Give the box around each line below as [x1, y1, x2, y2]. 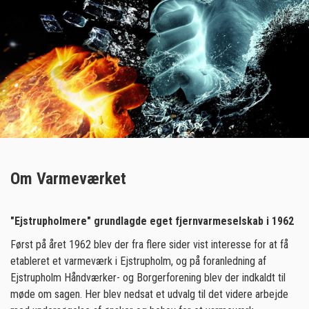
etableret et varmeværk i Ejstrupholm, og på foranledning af [10, 255, 266, 268]
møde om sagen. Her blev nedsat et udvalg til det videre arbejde [10, 288, 288, 301]
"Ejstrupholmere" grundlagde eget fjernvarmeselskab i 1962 [10, 215, 294, 228]
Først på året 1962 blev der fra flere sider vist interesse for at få [10, 238, 288, 251]
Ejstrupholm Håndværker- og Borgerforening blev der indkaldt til [10, 271, 286, 284]
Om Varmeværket [10, 169, 126, 188]
